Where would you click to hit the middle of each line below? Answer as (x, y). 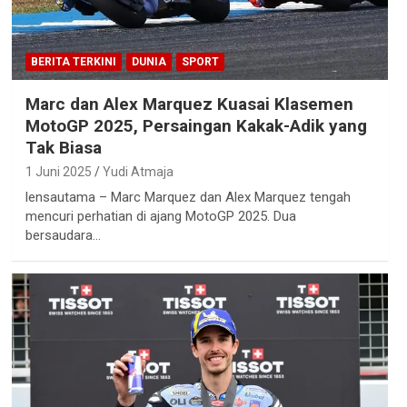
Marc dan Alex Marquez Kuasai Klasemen (189, 104)
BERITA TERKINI (73, 61)
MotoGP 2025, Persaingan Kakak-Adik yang (196, 125)
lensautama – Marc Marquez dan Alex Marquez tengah (188, 197)
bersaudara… (63, 235)
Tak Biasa (63, 147)
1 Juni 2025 (58, 171)
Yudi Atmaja (138, 171)
